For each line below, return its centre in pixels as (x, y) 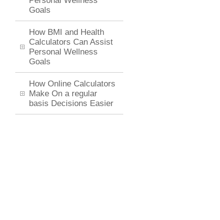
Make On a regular (63, 94)
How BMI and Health (67, 32)
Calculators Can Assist (71, 42)
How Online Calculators (72, 84)
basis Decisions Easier (71, 103)
